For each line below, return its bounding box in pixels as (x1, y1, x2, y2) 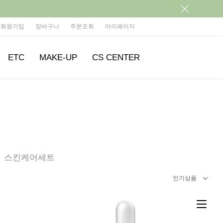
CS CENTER (92, 53, 140, 63)
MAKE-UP (39, 53, 78, 63)
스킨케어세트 (4, 153, 55, 163)
